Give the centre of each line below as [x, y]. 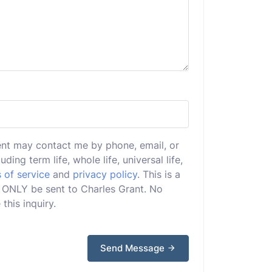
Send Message [134, 248]
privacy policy [105, 174]
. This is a [159, 174]
